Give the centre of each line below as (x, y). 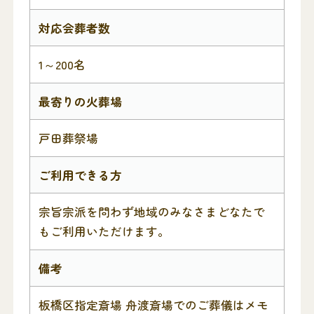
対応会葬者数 (74, 28)
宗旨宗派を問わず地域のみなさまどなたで (151, 212)
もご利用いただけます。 (104, 232)
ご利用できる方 (80, 175)
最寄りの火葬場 (80, 101)
